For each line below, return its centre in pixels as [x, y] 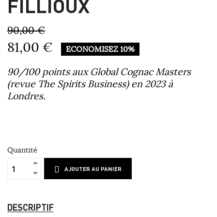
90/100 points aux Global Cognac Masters [99, 72]
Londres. [26, 96]
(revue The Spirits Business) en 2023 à [90, 84]
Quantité [22, 150]
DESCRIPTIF [31, 207]
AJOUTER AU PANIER [93, 169]
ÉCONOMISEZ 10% [100, 49]
